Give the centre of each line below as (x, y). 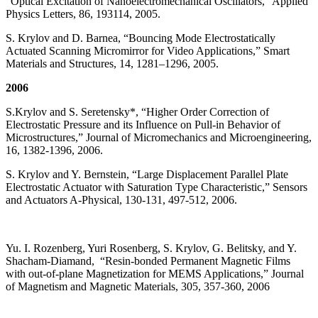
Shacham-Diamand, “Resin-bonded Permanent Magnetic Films (148, 261)
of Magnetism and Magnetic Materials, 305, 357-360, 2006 (138, 287)
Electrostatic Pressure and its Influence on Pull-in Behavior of (143, 125)
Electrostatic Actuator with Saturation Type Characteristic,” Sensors (157, 187)
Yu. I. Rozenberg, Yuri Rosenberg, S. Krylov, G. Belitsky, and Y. (151, 248)
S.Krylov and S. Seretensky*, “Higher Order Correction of (137, 112)
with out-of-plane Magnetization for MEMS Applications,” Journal (155, 274)
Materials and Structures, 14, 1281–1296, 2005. (112, 64)
